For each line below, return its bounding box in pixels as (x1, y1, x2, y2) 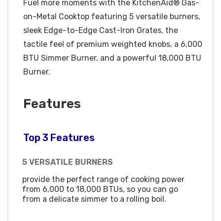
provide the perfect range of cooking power (22, 174, 184, 184)
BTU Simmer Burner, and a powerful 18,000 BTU (23, 53, 201, 63)
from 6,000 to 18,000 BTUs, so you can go (22, 184, 178, 194)
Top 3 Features (23, 132, 95, 144)
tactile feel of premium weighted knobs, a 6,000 (23, 39, 202, 49)
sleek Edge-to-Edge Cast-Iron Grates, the (23, 26, 178, 36)
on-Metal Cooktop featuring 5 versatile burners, (23, 12, 200, 22)
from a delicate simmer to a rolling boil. (22, 194, 166, 204)
